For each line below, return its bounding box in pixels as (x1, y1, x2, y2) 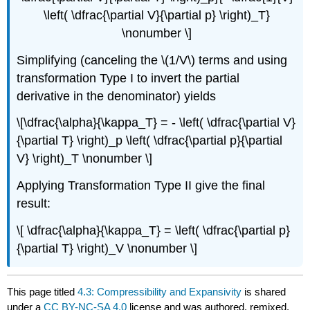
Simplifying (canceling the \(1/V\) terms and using (17, 53, 288, 67)
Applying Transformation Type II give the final (17, 179, 266, 193)
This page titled (7, 286, 78, 298)
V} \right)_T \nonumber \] (17, 152, 153, 166)
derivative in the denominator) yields (17, 89, 217, 103)
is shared (241, 286, 286, 298)
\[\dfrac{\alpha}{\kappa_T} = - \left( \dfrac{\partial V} (17, 116, 296, 130)
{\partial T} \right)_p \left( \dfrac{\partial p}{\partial (17, 134, 283, 148)
